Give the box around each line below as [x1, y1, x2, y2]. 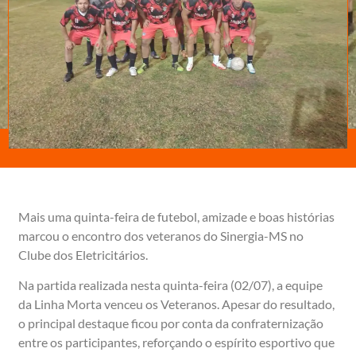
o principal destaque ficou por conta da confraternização [18, 315, 323, 331]
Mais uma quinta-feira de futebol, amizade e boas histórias [18, 208, 335, 224]
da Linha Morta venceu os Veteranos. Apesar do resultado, [18, 296, 335, 312]
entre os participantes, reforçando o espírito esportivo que [18, 335, 335, 350]
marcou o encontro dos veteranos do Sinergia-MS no [18, 227, 304, 243]
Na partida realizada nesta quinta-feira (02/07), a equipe [18, 277, 323, 293]
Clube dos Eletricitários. [18, 246, 148, 262]
